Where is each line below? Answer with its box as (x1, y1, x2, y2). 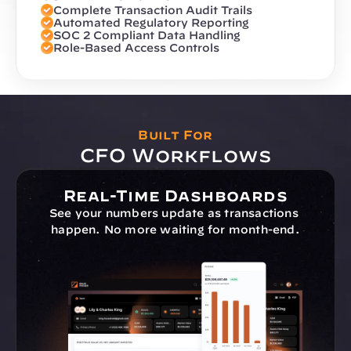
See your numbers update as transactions (49, 207, 299, 219)
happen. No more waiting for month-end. (51, 223, 300, 236)
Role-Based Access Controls (53, 42, 219, 54)
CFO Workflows (79, 144, 272, 166)
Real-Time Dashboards (63, 186, 288, 204)
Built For (138, 128, 213, 142)
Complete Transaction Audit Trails (53, 4, 252, 16)
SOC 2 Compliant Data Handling (53, 29, 241, 42)
